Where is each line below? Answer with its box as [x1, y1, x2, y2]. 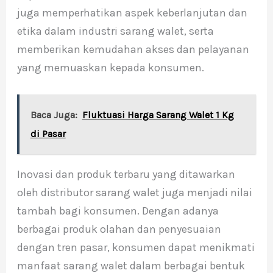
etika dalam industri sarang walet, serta [16, 24, 214, 38]
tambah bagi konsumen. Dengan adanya [16, 204, 219, 218]
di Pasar [30, 127, 66, 140]
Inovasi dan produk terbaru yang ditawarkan [16, 167, 235, 181]
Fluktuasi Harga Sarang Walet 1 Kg [82, 108, 234, 121]
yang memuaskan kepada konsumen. [16, 60, 204, 74]
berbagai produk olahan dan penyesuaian [16, 222, 221, 236]
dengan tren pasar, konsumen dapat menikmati [16, 240, 255, 254]
